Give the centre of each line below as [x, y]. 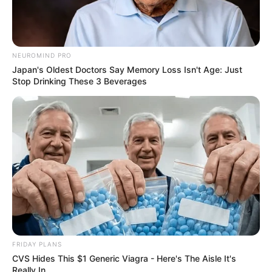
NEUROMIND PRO [42, 56]
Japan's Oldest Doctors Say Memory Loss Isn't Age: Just [127, 70]
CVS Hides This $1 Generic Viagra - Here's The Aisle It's [124, 258]
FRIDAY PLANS [37, 244]
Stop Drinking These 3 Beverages [80, 81]
